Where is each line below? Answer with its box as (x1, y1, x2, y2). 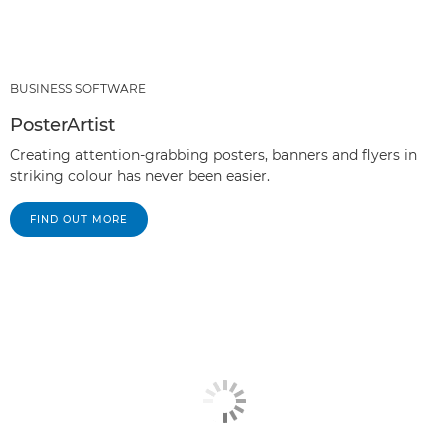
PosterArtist (10, 113, 115, 136)
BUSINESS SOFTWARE (10, 80, 146, 96)
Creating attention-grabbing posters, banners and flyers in (10, 145, 417, 164)
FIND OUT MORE (30, 212, 128, 226)
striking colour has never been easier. (10, 166, 270, 185)
